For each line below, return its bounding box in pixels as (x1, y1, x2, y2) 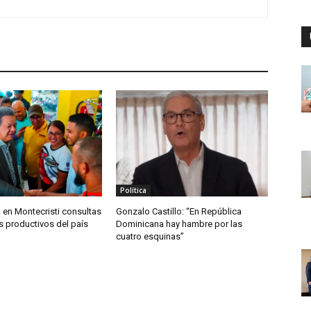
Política (120, 185, 147, 196)
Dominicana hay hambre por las (116, 219, 243, 230)
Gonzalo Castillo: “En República (116, 206, 242, 217)
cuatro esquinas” (116, 231, 185, 242)
